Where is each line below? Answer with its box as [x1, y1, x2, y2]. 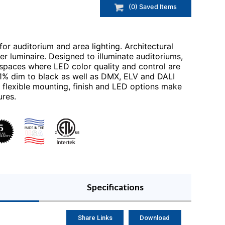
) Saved [135, 3, 160, 11]
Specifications [87, 181, 144, 192]
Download [140, 213, 170, 221]
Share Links [77, 213, 113, 221]
